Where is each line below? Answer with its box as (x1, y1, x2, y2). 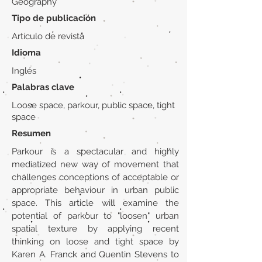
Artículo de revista (12, 31, 84, 42)
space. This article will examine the (12, 198, 179, 208)
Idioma (12, 47, 41, 58)
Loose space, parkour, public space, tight (12, 100, 175, 111)
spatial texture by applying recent (12, 223, 179, 234)
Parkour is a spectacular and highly (12, 146, 179, 157)
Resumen (12, 128, 51, 139)
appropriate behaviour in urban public (12, 185, 179, 195)
